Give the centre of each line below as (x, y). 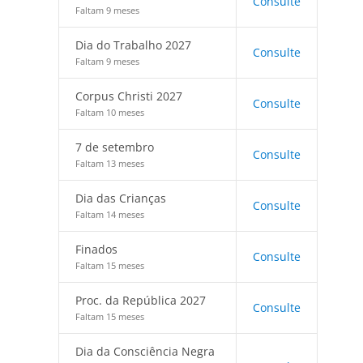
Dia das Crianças (121, 198)
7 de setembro (115, 147)
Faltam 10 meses (110, 112)
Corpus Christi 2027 (129, 96)
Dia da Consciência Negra (145, 351)
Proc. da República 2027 (141, 300)
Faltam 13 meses (110, 163)
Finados (96, 249)
